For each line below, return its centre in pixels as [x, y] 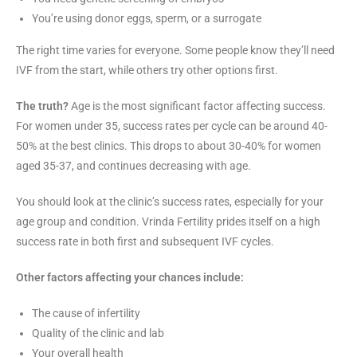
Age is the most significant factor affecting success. [198, 106]
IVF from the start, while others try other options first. [147, 71]
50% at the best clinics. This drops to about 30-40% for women [169, 146]
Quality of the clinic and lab [98, 333]
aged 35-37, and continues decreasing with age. [133, 166]
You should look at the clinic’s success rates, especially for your [170, 202]
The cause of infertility [86, 314]
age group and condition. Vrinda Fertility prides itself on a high [168, 222]
